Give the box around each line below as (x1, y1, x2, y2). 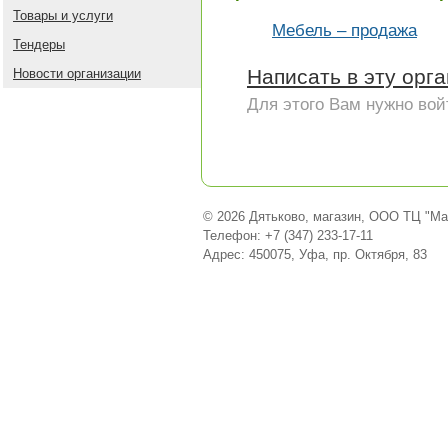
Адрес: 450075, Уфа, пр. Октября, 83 (203, 247, 427, 262)
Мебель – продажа (272, 21, 417, 40)
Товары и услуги (13, 8, 113, 23)
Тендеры (13, 37, 65, 52)
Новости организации (13, 66, 141, 81)
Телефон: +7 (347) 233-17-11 (203, 228, 373, 243)
